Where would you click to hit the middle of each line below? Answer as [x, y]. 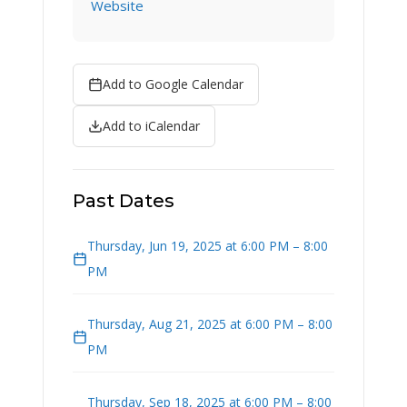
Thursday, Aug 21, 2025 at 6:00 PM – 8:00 [210, 324]
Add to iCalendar [151, 126]
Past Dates [124, 201]
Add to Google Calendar [173, 84]
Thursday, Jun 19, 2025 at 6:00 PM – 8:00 [208, 246]
